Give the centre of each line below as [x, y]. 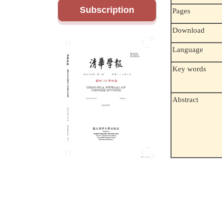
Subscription [107, 10]
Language [188, 50]
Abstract [186, 100]
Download [189, 30]
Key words [190, 69]
